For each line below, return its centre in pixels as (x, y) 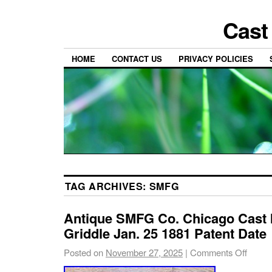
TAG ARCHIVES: (107, 186)
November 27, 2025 (144, 253)
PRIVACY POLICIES (216, 59)
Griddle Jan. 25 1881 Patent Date (165, 233)
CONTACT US (137, 59)
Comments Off (219, 253)
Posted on (83, 253)
